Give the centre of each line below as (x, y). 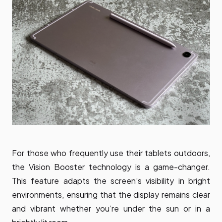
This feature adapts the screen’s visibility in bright (111, 180)
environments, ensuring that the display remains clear (111, 194)
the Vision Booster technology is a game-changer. (111, 166)
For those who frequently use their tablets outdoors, (111, 153)
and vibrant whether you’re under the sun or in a (111, 208)
